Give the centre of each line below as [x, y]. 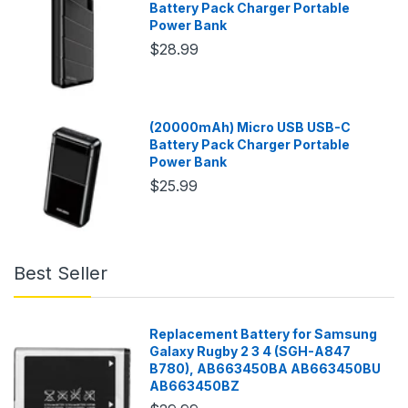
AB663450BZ [195, 385]
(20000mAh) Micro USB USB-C [250, 127]
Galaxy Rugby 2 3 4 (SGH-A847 [250, 351]
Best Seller [61, 273]
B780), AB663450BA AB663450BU [265, 368]
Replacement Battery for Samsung [264, 333]
